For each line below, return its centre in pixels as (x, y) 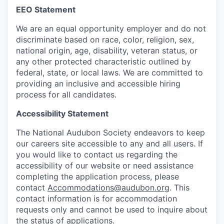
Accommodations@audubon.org (108, 187)
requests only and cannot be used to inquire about (112, 209)
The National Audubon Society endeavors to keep (110, 132)
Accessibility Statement (62, 113)
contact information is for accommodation (96, 198)
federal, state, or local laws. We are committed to (109, 72)
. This (179, 187)
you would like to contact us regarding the (97, 154)
